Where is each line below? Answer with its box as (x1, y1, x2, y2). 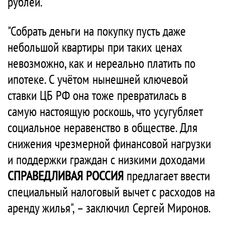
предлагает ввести (124, 167, 210, 184)
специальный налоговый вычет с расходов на (8, 183, 215, 200)
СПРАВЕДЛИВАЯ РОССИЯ (8, 167, 124, 184)
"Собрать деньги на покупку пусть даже (8, 23, 186, 39)
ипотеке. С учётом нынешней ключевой (8, 71, 188, 87)
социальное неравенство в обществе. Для (8, 119, 197, 136)
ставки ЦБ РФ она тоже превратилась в (8, 87, 186, 103)
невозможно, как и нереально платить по (8, 55, 195, 71)
